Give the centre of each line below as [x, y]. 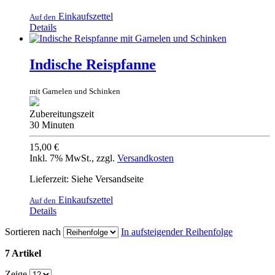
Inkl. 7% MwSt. [60, 158]
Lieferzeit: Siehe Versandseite [87, 179]
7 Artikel [23, 253]
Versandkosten [145, 158]
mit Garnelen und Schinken [75, 91]
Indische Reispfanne [93, 64]
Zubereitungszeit [62, 114]
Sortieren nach [33, 231]
